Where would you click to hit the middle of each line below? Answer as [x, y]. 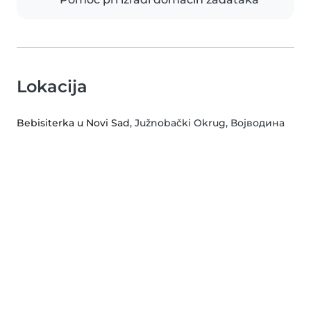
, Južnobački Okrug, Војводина [207, 123]
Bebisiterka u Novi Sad [73, 123]
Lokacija [52, 87]
